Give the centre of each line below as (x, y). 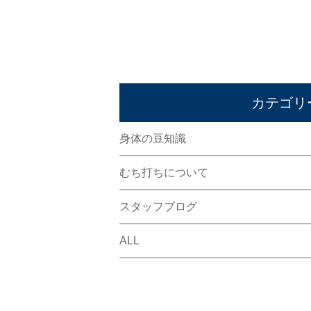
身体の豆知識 (153, 138)
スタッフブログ (158, 207)
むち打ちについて (164, 173)
